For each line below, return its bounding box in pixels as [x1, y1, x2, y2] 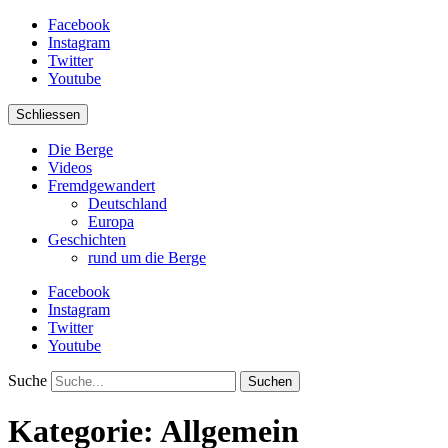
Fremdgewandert [48, 177, 155, 194]
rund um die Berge [88, 249, 206, 266]
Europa [88, 213, 134, 230]
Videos [48, 159, 92, 176]
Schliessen [16, 107, 80, 122]
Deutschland [88, 195, 167, 212]
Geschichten [48, 231, 126, 248]
